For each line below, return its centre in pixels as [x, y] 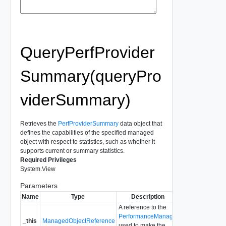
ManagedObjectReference [78, 221]
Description [148, 196]
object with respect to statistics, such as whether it [87, 142]
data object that [140, 123]
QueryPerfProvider [87, 52]
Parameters [39, 185]
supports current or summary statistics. [72, 151]
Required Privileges [48, 160]
